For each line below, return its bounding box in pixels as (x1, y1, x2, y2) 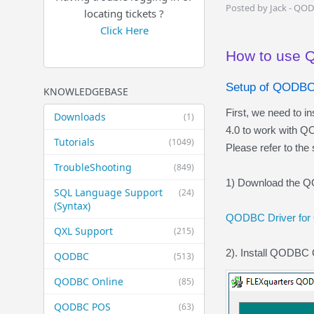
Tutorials (54, 135, 95, 149)
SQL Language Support (54, 186, 163, 199)
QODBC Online (54, 275, 123, 288)
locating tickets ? (84, 6, 164, 20)
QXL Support (54, 224, 113, 238)
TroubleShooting (54, 161, 132, 174)
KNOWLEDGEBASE (43, 85, 128, 98)
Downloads (54, 110, 106, 123)
